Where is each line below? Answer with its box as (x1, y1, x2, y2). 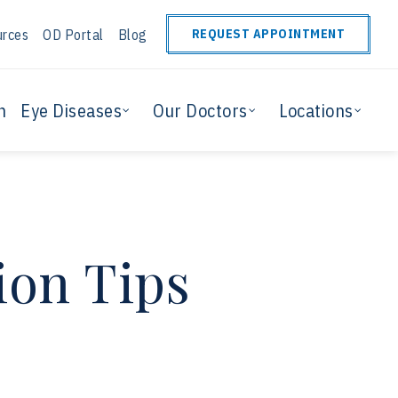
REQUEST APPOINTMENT (191, 26, 345, 42)
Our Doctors (153, 98, 248, 123)
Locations (279, 98, 354, 123)
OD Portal (43, 25, 104, 44)
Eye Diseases (20, 98, 122, 123)
